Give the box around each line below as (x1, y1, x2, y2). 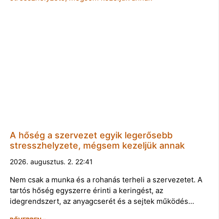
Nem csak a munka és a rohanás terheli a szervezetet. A (10, 175, 202, 185)
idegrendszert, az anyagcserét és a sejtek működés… (10, 197, 194, 206)
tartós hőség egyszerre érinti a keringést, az (10, 186, 163, 196)
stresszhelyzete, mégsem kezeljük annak (10, 140, 185, 151)
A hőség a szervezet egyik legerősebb (10, 130, 173, 141)
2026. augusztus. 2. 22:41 (10, 157, 93, 166)
